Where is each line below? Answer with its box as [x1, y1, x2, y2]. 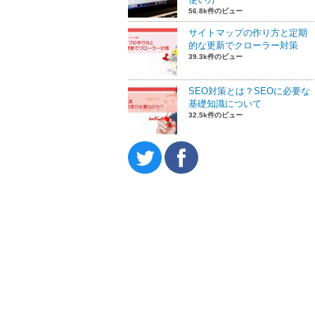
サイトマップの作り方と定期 [188, 27, 307, 38]
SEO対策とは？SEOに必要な [188, 86, 310, 96]
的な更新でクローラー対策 [188, 40, 298, 51]
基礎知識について [188, 98, 262, 109]
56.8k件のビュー [188, 7, 243, 15]
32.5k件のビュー [188, 111, 243, 119]
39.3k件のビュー [188, 53, 243, 60]
